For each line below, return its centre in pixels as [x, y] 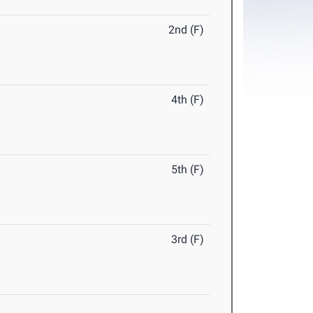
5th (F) [188, 170]
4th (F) [188, 100]
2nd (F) [187, 30]
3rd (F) [188, 240]
